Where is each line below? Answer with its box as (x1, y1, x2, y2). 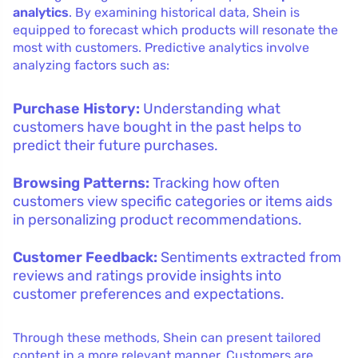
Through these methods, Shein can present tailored (13, 329, 321, 345)
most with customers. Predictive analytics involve (13, 39, 309, 55)
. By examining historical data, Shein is (69, 4, 300, 20)
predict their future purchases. (13, 136, 218, 154)
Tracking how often (149, 173, 280, 192)
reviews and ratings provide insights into (13, 266, 281, 284)
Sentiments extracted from (157, 248, 341, 266)
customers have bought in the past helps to (13, 117, 301, 136)
